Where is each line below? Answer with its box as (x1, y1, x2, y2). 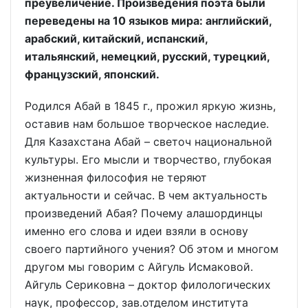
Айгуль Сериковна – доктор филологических (25, 278, 271, 292)
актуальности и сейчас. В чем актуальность (25, 188, 267, 203)
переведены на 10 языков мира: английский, (25, 13, 272, 27)
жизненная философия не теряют (25, 170, 207, 185)
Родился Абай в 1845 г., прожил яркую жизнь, (25, 99, 276, 113)
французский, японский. (25, 67, 159, 81)
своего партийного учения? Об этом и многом (25, 242, 278, 256)
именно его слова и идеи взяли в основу (25, 224, 248, 239)
